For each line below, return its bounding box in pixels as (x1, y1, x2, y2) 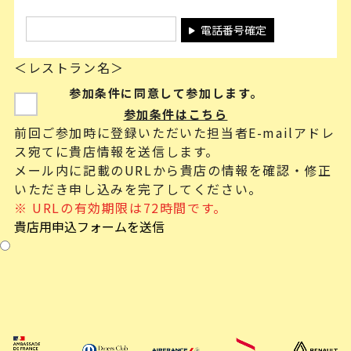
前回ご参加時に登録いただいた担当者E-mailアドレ (13, 123, 335, 142)
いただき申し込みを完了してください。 (13, 179, 262, 198)
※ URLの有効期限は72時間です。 (13, 198, 227, 217)
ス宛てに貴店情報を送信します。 (13, 142, 219, 161)
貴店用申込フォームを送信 (13, 217, 165, 236)
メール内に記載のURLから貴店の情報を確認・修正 (13, 161, 332, 179)
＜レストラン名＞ (13, 58, 125, 77)
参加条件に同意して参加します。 (68, 85, 263, 101)
